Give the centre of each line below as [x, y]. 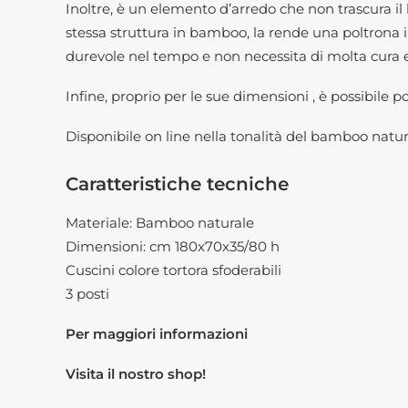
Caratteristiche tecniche [177, 184]
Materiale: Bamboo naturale [160, 223]
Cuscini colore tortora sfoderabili [173, 270]
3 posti [87, 294]
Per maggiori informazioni [157, 334]
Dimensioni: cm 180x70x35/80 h [173, 246]
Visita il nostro [117, 374]
